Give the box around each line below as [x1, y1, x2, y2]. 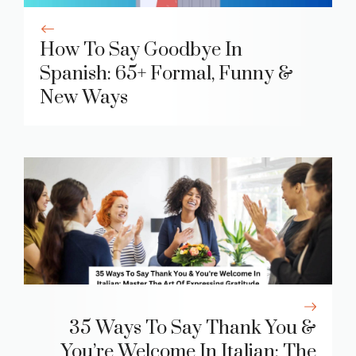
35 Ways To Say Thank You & [69, 316, 316, 341]
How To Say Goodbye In [40, 38, 242, 63]
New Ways [40, 86, 128, 110]
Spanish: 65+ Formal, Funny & [40, 62, 293, 87]
